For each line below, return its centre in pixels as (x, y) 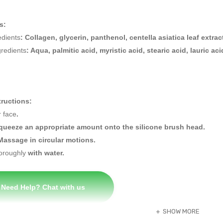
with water (44, 153)
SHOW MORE (181, 211)
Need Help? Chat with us (43, 187)
